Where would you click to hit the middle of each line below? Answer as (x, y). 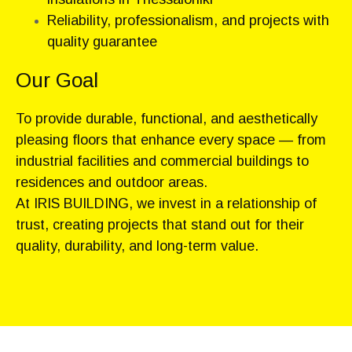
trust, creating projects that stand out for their (160, 224)
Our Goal (57, 80)
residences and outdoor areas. (112, 182)
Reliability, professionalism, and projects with (188, 20)
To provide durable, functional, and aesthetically (167, 118)
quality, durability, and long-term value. (137, 246)
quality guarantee (102, 41)
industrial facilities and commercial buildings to (162, 161)
